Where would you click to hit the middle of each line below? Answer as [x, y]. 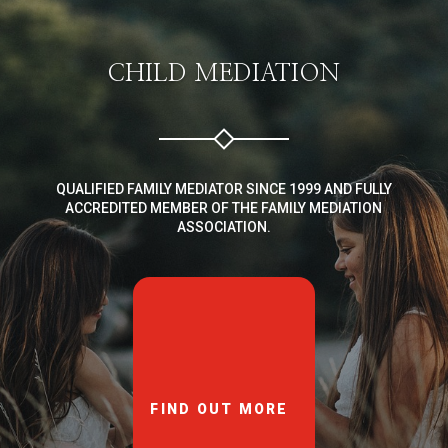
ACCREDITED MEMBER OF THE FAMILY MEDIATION [224, 207]
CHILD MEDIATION [224, 73]
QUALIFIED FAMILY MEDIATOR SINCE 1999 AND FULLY [223, 188]
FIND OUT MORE [219, 409]
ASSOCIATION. [223, 226]
